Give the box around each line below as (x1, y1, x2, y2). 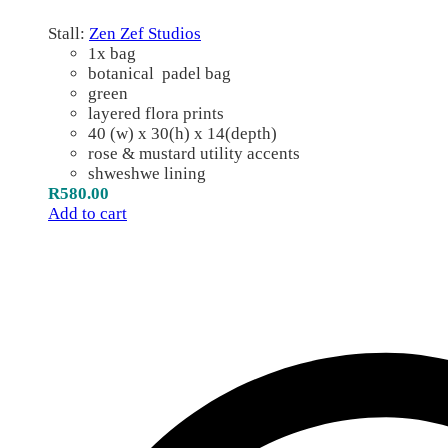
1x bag (88, 43, 136, 63)
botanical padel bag (88, 63, 231, 83)
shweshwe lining (88, 163, 206, 183)
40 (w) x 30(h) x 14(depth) (88, 123, 277, 143)
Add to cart (48, 203, 127, 223)
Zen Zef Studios (89, 23, 201, 43)
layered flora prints (88, 103, 224, 123)
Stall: (48, 23, 89, 43)
